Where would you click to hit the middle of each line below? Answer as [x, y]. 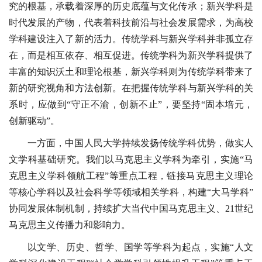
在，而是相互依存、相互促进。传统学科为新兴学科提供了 [131, 56]
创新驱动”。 [34, 121]
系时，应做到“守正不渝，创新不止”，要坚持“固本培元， [131, 105]
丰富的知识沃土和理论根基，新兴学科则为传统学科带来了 [131, 72]
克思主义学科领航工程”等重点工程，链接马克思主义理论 [131, 176]
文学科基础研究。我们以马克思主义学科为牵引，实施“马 [131, 160]
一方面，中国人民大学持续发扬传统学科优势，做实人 [140, 143]
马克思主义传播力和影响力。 [70, 225]
